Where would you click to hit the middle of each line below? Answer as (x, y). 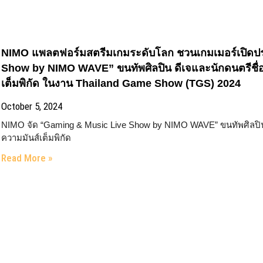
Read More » (27, 158)
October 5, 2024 (32, 106)
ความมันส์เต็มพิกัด (36, 138)
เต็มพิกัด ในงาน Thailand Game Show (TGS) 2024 (121, 83)
